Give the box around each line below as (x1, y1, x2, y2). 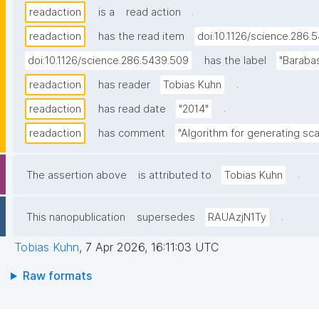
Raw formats (22, 268, 92, 283)
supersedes (137, 211, 195, 224)
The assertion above (26, 169, 127, 182)
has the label (204, 54, 266, 68)
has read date (98, 103, 166, 116)
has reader (98, 78, 150, 92)
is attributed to (138, 169, 211, 182)
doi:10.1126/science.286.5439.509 (28, 54, 189, 68)
